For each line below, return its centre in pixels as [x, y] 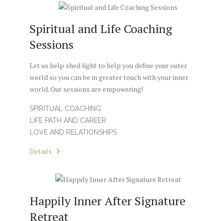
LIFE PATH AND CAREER [68, 121]
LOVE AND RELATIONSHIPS [73, 132]
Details [41, 151]
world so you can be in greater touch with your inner [109, 77]
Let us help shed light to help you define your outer [108, 66]
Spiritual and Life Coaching [101, 29]
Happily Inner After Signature [108, 201]
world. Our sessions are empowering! [86, 89]
